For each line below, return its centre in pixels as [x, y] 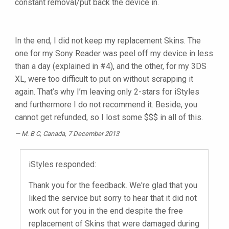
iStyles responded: [62, 165]
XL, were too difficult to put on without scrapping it [104, 79]
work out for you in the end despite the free [106, 211]
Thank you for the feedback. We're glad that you [113, 186]
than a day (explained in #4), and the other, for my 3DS [111, 66]
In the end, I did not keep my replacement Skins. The [108, 41]
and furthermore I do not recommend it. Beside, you [106, 105]
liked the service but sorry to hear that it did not [113, 198]
